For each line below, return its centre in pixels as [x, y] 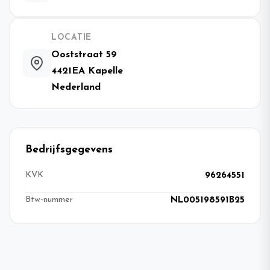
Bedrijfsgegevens [69, 149]
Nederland [76, 87]
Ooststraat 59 [84, 55]
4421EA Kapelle [87, 71]
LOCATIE [71, 37]
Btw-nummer [49, 200]
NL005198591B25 [208, 200]
